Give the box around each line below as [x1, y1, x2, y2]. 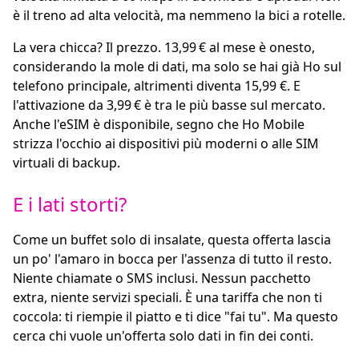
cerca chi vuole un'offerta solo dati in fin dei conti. [13, 327, 313, 345]
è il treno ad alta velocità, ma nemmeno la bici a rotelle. [13, 6, 345, 24]
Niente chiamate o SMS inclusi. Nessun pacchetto [13, 269, 311, 287]
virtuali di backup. [13, 154, 120, 171]
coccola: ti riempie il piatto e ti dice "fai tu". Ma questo [13, 308, 338, 325]
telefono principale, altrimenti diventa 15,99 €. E [13, 77, 301, 95]
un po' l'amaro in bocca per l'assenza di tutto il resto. [13, 250, 332, 268]
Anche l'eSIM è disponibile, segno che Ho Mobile [13, 115, 305, 133]
